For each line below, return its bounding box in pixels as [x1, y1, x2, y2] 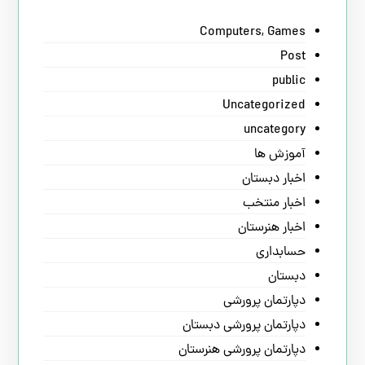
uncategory [243, 121, 306, 140]
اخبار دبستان [241, 169, 306, 189]
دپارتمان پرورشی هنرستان [178, 341, 306, 360]
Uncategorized [222, 96, 306, 116]
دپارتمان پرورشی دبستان [182, 316, 306, 336]
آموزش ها [253, 145, 306, 165]
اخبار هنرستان [237, 218, 306, 238]
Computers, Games [199, 23, 306, 42]
